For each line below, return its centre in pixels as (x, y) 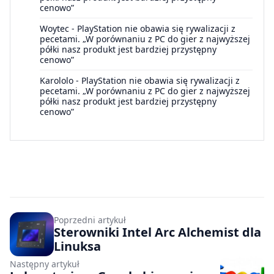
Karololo (57, 80)
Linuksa (77, 246)
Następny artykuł (45, 264)
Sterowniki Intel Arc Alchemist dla (157, 232)
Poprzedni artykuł (90, 220)
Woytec (54, 28)
